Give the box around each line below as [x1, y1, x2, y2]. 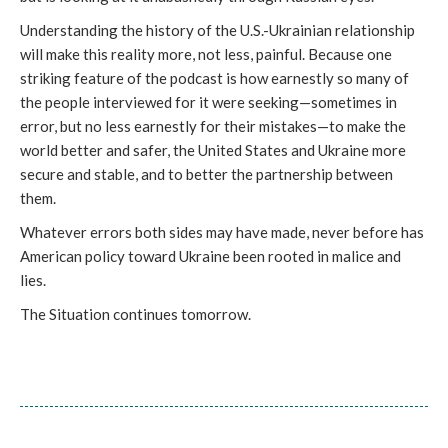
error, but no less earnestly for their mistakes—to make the [20, 117, 406, 136]
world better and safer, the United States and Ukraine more [20, 141, 406, 160]
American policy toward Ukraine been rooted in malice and [20, 247, 401, 266]
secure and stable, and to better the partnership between [20, 165, 393, 184]
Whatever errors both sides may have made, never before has [20, 223, 424, 242]
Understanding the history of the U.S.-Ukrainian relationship [20, 21, 415, 40]
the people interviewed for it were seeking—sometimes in [20, 93, 397, 112]
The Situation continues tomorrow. [20, 305, 251, 324]
